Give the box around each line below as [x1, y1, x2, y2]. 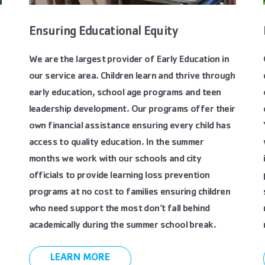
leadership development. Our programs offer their [28, 105, 235, 115]
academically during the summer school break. [28, 221, 216, 231]
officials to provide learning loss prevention [28, 171, 210, 181]
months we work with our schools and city [28, 154, 202, 164]
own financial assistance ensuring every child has [28, 121, 231, 131]
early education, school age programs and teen [28, 88, 221, 98]
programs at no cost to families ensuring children [28, 188, 231, 198]
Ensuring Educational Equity [28, 26, 179, 39]
